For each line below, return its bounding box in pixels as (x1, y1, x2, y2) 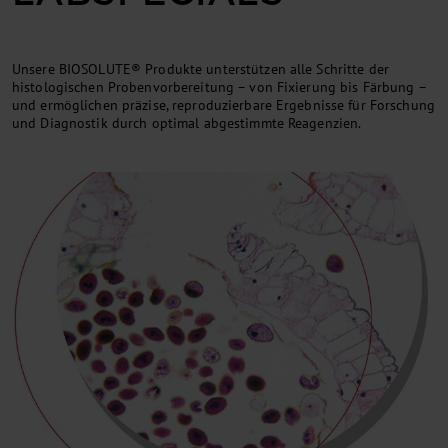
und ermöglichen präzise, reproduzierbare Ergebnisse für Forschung (12, 96, 435, 115)
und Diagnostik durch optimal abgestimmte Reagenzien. (12, 114, 362, 133)
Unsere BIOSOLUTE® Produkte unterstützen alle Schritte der (12, 60, 389, 79)
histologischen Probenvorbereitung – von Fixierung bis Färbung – (12, 78, 426, 97)
